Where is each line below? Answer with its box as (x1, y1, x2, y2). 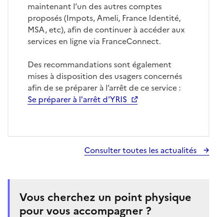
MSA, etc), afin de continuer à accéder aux (28, 23, 185, 35)
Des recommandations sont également (28, 58, 171, 70)
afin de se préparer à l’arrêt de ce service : (28, 81, 181, 93)
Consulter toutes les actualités (84, 144, 199, 156)
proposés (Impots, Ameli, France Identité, (28, 12, 181, 24)
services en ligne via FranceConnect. (28, 35, 161, 47)
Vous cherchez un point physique (19, 189, 191, 205)
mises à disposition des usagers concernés (28, 70, 182, 82)
